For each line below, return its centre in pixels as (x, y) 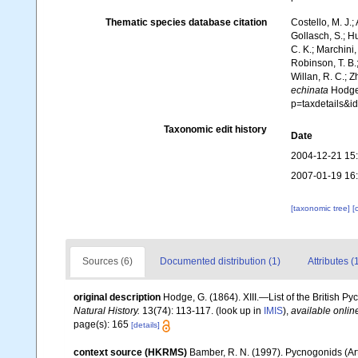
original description (117, 298)
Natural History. (107, 311)
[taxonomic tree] (321, 209)
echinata (309, 91)
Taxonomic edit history (215, 130)
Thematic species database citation (186, 23)
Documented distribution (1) (220, 262)
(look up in (239, 311)
